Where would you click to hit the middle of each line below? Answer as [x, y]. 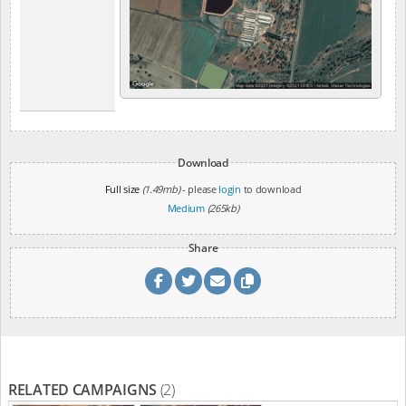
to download [271, 189]
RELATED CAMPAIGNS [84, 390]
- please [201, 189]
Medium [186, 208]
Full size [122, 189]
